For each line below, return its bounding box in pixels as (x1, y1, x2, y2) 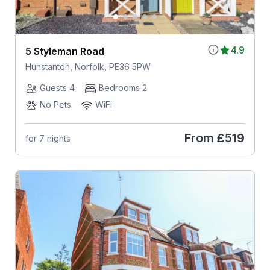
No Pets (39, 99, 71, 110)
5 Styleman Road (25, 45, 104, 58)
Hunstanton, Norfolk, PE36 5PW (25, 61, 151, 72)
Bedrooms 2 (98, 83, 147, 93)
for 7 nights (25, 133, 71, 143)
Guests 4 (39, 83, 75, 93)
